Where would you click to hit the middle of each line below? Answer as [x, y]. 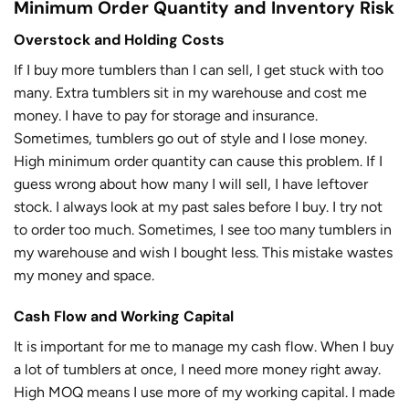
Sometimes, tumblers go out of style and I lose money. [190, 138]
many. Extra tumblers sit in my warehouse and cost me [190, 92]
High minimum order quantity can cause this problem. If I [198, 161]
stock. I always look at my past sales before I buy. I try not [198, 206]
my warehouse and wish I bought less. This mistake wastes [203, 252]
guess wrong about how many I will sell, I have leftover [191, 184]
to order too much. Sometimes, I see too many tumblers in [203, 229]
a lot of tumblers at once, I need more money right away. [197, 370]
